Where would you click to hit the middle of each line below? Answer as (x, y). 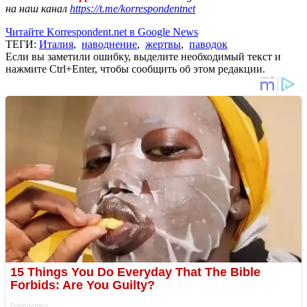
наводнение (109, 44)
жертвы (163, 44)
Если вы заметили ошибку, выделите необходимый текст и (143, 56)
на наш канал (38, 8)
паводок (208, 44)
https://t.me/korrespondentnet (133, 8)
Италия (56, 44)
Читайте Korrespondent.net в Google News (102, 32)
